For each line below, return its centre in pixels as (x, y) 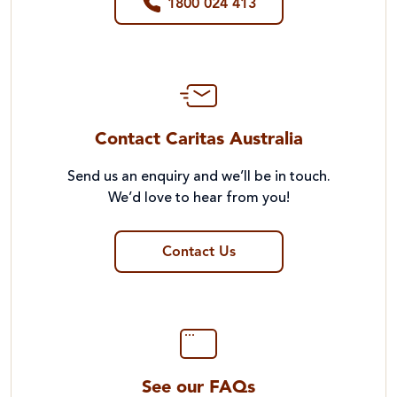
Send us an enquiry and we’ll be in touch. (198, 177)
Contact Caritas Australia (198, 140)
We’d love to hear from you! (198, 198)
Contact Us (198, 252)
